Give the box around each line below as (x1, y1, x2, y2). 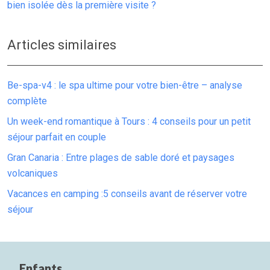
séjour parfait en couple (7, 131, 106, 143)
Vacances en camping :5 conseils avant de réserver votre (7, 188, 247, 199)
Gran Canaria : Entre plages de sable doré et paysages (7, 152, 234, 163)
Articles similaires (7, 37, 116, 52)
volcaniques (7, 168, 58, 179)
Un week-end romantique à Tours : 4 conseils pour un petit (7, 116, 251, 127)
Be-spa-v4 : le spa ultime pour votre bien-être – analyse (7, 80, 242, 91)
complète (7, 95, 47, 107)
